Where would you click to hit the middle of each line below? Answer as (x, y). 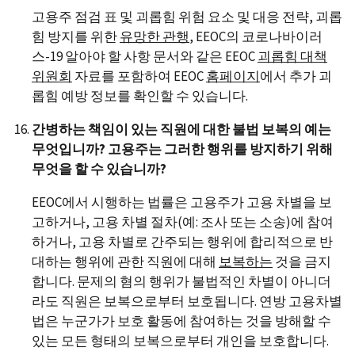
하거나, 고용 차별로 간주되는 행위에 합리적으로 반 (182, 242)
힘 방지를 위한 (76, 37)
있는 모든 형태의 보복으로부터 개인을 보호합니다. (181, 341)
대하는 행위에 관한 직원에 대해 (125, 262)
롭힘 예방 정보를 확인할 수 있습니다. (140, 96)
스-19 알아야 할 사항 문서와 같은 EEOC (145, 57)
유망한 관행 (155, 37)
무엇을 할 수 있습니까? (99, 169)
